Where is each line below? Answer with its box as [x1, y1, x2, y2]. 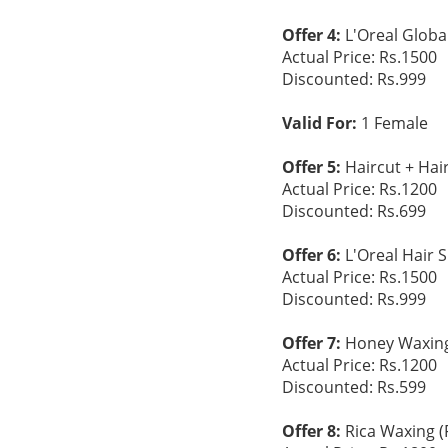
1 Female [357, 112, 428, 134]
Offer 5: [282, 156, 341, 178]
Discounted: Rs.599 [282, 376, 426, 398]
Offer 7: [282, 332, 341, 354]
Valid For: [282, 112, 357, 134]
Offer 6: [282, 244, 341, 266]
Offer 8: [282, 420, 341, 442]
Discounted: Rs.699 [282, 200, 426, 222]
